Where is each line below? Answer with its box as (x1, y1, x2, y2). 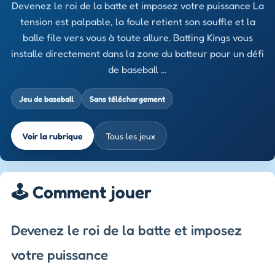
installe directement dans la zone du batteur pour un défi (11, 47, 264, 60)
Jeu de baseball (19, 94, 74, 104)
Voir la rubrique (22, 130, 83, 141)
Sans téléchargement (90, 94, 165, 104)
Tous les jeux (106, 130, 155, 141)
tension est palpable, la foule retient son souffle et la (20, 15, 255, 28)
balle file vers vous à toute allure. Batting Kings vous (22, 31, 253, 44)
